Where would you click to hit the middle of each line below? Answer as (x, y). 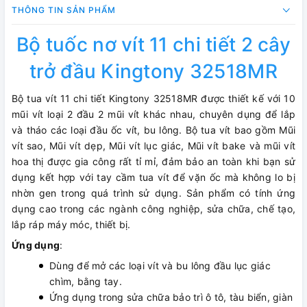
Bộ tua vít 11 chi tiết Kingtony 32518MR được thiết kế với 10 (153, 98)
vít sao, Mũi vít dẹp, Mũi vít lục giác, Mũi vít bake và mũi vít (153, 145)
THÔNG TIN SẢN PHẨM (64, 10)
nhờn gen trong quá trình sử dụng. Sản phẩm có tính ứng (153, 193)
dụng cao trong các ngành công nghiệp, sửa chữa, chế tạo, (153, 208)
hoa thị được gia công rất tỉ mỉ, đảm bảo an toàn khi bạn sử (153, 161)
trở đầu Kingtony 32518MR (153, 71)
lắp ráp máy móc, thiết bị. (71, 224)
